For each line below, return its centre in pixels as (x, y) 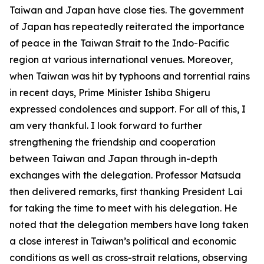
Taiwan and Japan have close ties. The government (127, 10)
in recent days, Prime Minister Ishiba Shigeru (110, 93)
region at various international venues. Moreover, (121, 60)
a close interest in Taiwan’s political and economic (123, 241)
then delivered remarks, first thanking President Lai (126, 192)
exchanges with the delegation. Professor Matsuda (125, 175)
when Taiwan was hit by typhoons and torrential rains (130, 76)
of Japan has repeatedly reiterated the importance (127, 27)
